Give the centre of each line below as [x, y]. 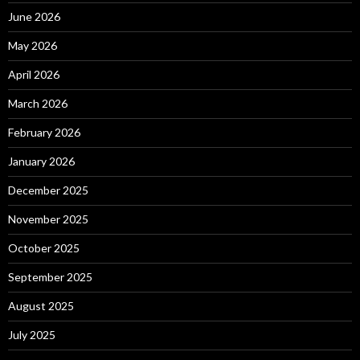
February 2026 [44, 133]
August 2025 [41, 306]
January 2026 [41, 162]
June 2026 [34, 17]
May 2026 [33, 46]
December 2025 [48, 190]
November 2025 [48, 219]
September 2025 [50, 277]
